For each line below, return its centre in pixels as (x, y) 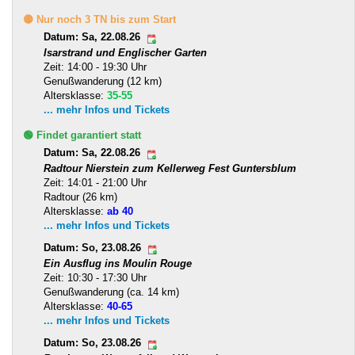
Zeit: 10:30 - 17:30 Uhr (95, 277)
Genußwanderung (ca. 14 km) (111, 292)
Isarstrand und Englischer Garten (125, 52)
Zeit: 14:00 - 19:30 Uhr (95, 67)
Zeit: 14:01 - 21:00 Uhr (95, 182)
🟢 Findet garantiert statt (82, 135)
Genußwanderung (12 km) (103, 81)
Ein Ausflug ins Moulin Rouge (118, 263)
